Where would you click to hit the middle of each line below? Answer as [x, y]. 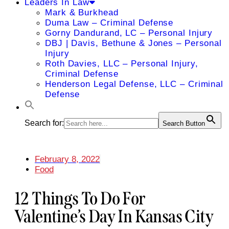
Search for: [44, 123]
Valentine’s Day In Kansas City [114, 216]
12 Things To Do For [80, 199]
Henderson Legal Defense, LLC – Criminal [134, 84]
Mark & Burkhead [82, 13]
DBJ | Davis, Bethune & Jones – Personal [134, 43]
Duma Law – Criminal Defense [109, 23]
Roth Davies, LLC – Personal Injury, [122, 64]
